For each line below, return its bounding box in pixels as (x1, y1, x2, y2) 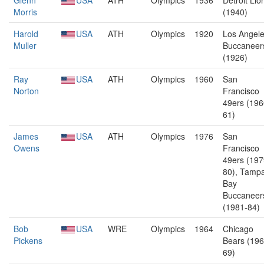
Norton (14, 85, 39, 97)
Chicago (223, 223, 253, 235)
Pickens (14, 235, 42, 246)
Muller (14, 39, 37, 51)
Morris (14, 6, 37, 18)
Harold (14, 28, 38, 39)
